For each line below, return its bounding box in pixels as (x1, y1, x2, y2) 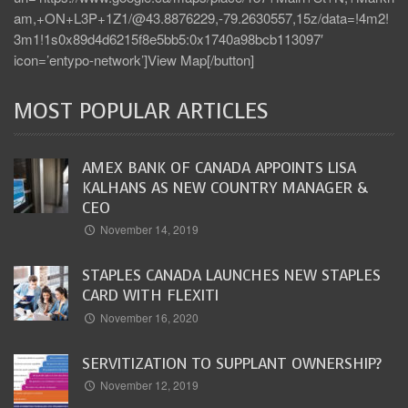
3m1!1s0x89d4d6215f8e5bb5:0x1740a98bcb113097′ (14, 28, 323, 48)
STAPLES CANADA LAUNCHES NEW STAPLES (82, 265, 381, 287)
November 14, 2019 (100, 221, 199, 238)
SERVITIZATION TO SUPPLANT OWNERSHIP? (82, 352, 382, 374)
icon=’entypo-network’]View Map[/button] (14, 49, 254, 69)
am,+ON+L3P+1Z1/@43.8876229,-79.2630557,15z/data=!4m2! (14, 7, 389, 27)
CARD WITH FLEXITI (82, 285, 219, 307)
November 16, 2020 (100, 309, 199, 325)
